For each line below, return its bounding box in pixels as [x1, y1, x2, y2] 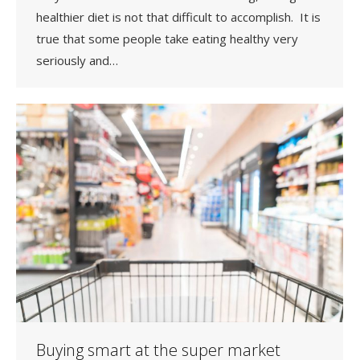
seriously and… [36, 51, 118, 68]
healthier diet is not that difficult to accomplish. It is [36, 8, 321, 25]
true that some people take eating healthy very [36, 30, 298, 47]
